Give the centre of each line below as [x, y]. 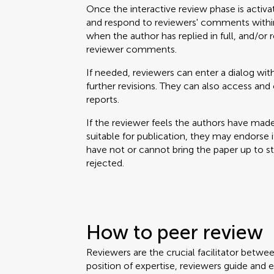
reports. [103, 99]
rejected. [106, 163]
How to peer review [175, 232]
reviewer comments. [132, 49]
